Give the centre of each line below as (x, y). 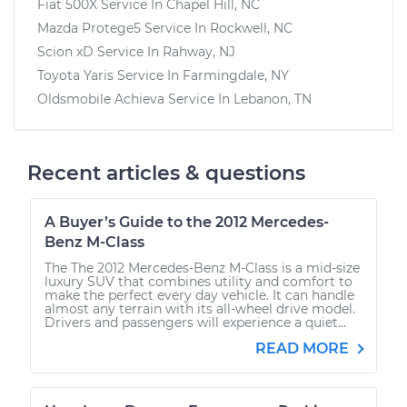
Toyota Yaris (75, 75)
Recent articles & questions (166, 173)
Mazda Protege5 (89, 28)
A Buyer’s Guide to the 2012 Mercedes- (187, 222)
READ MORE (304, 348)
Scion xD (65, 51)
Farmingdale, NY (236, 75)
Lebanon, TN (273, 99)
